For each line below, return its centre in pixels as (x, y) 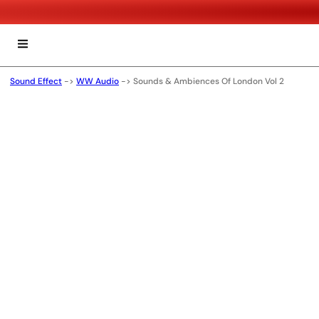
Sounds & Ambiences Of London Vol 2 (209, 81)
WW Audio (98, 81)
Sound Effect (36, 81)
